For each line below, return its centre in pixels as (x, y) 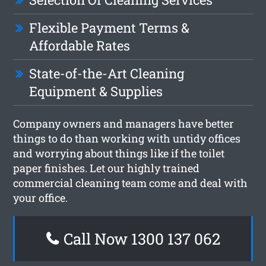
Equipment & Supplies (96, 91)
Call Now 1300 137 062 (140, 238)
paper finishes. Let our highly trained (107, 168)
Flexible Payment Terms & (110, 27)
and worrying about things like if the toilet (119, 153)
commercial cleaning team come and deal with (131, 183)
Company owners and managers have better (124, 123)
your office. (41, 197)
